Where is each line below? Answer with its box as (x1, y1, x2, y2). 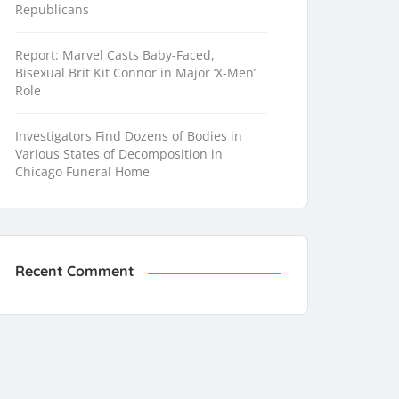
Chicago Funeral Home (15, 163, 150, 181)
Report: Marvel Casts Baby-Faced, (15, 46, 215, 64)
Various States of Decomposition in (15, 145, 223, 163)
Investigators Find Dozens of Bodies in (15, 127, 242, 145)
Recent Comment (15, 262, 134, 281)
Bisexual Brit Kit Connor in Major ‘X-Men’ (15, 64, 256, 82)
